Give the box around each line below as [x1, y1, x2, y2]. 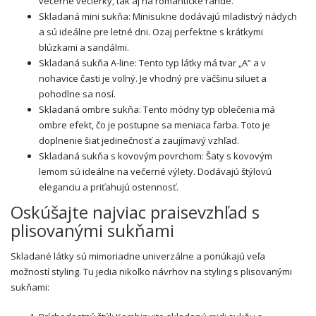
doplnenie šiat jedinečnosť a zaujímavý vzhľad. [39, 134, 239, 147]
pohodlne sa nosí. [39, 87, 116, 100]
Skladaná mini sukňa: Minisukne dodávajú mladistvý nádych [39, 10, 297, 23]
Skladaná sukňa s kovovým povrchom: [39, 150, 206, 162]
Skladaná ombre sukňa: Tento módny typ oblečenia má [39, 103, 275, 116]
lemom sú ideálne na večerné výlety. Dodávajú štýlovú [39, 165, 272, 178]
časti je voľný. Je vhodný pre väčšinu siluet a [78, 72, 267, 85]
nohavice [39, 72, 78, 85]
